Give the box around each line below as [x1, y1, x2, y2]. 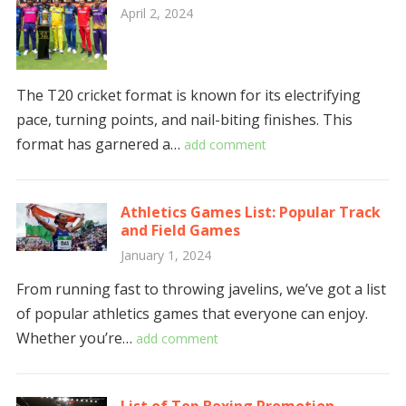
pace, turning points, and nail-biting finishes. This [15, 110, 353, 130]
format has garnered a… [15, 134, 184, 154]
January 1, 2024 [120, 246, 211, 264]
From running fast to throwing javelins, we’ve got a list [15, 279, 386, 299]
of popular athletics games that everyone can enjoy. [15, 304, 368, 324]
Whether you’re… [15, 328, 136, 348]
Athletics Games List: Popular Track [120, 202, 381, 222]
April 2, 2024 [120, 5, 193, 22]
